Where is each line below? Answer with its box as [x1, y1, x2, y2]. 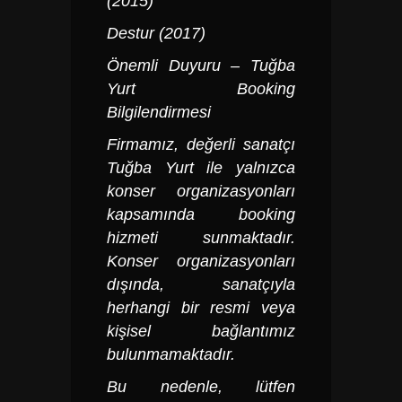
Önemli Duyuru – [107, 57, 250, 74]
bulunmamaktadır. [107, 345, 235, 363]
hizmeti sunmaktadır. [107, 229, 295, 247]
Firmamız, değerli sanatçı [107, 135, 295, 153]
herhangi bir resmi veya [107, 299, 295, 317]
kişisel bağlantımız [107, 322, 295, 340]
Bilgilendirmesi [107, 103, 211, 121]
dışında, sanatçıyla [107, 275, 295, 293]
